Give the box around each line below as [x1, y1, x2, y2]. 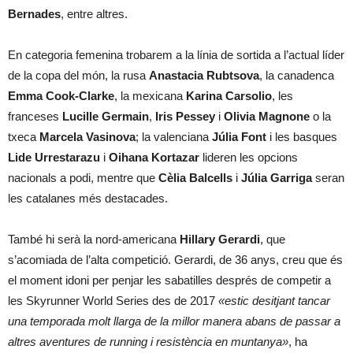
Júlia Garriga [241, 170, 312, 184]
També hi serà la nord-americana [8, 232, 180, 246]
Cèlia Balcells [158, 170, 232, 184]
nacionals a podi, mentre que [8, 170, 158, 184]
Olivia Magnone [224, 109, 313, 123]
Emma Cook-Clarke [8, 88, 114, 102]
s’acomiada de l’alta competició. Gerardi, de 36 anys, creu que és [8, 252, 343, 266]
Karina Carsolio [183, 88, 272, 102]
